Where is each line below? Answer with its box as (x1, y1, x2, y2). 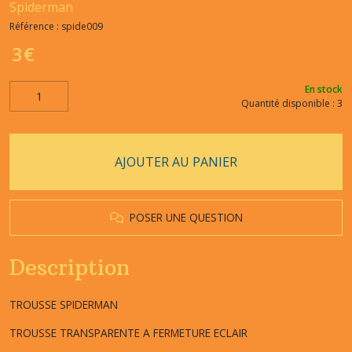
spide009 (61, 20, 103, 33)
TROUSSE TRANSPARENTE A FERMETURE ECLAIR (9, 325, 247, 340)
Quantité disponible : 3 (241, 96, 343, 110)
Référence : (9, 20, 61, 33)
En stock (305, 82, 343, 96)
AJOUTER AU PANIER (115, 153, 237, 170)
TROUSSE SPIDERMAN (9, 297, 118, 312)
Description (9, 254, 130, 281)
